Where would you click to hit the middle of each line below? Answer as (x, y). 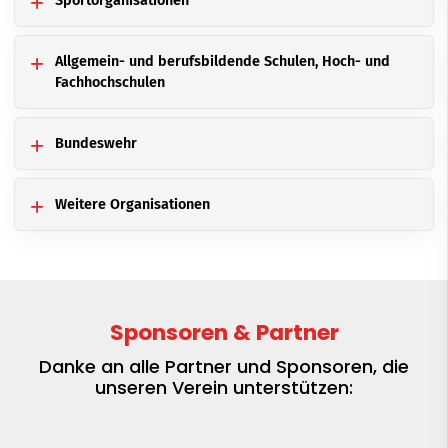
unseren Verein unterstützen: (224, 387)
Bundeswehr (96, 143)
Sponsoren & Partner (224, 332)
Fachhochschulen (110, 82)
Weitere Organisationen (132, 204)
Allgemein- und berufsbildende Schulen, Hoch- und (222, 61)
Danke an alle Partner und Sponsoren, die (224, 366)
